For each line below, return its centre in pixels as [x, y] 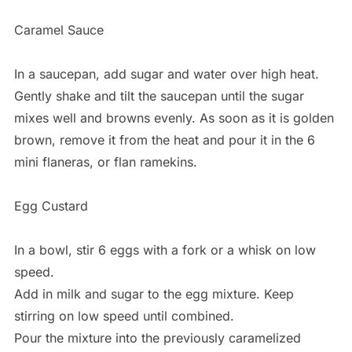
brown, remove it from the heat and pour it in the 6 [164, 139]
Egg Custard [51, 205]
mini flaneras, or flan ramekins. [105, 161]
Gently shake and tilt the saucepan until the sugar [159, 95]
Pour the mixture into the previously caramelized [157, 337]
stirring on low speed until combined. [124, 315]
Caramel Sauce [59, 29]
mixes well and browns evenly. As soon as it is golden [174, 117]
